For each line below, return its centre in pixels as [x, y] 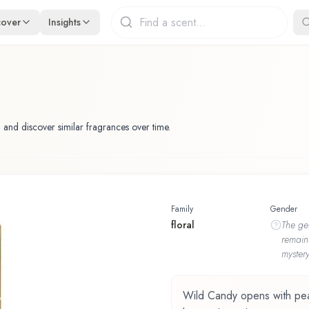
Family [182, 209]
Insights [65, 22]
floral [183, 225]
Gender [283, 209]
